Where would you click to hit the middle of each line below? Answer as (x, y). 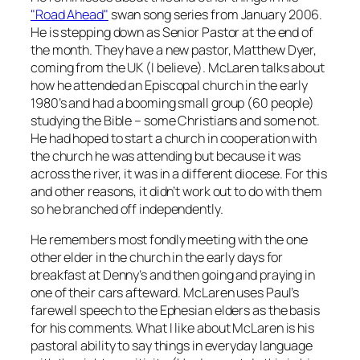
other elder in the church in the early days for (157, 258)
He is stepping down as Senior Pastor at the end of (172, 32)
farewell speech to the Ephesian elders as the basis (175, 311)
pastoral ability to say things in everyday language (172, 346)
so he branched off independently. (127, 209)
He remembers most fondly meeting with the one (169, 240)
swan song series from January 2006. (215, 14)
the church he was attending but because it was (166, 155)
